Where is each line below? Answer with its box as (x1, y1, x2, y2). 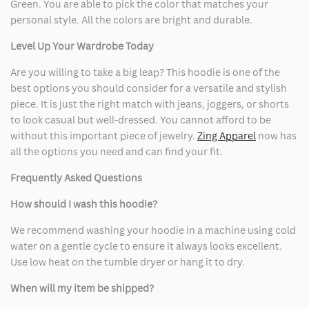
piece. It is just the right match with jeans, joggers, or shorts (10, 97, 289, 110)
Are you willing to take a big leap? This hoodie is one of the (10, 65, 280, 79)
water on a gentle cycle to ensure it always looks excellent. (10, 239, 282, 252)
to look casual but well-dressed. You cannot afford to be (10, 112, 271, 126)
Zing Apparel (197, 128, 256, 142)
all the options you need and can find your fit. (10, 144, 223, 158)
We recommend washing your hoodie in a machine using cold (10, 223, 296, 237)
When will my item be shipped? (10, 281, 154, 295)
